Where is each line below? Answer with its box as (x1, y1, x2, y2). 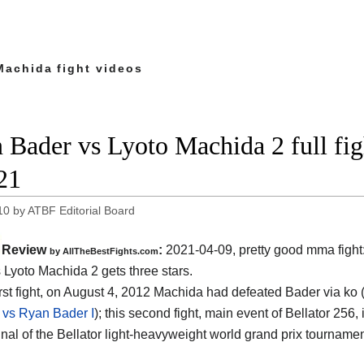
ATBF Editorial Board (28, 204, 136, 218)
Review (2, 243, 50, 258)
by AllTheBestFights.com (50, 246, 158, 257)
